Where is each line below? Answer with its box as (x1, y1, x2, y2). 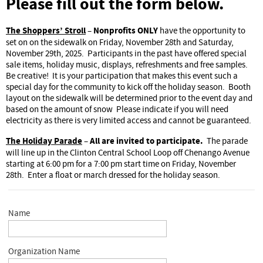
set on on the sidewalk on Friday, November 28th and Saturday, (6, 37, 234, 49)
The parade (203, 136, 248, 147)
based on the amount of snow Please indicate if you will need (6, 104, 228, 116)
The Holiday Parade (6, 135, 82, 148)
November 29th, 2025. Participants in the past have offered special (6, 48, 247, 60)
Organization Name (8, 245, 80, 257)
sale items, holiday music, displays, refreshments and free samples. (6, 59, 249, 71)
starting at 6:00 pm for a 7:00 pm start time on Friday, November (6, 159, 236, 170)
